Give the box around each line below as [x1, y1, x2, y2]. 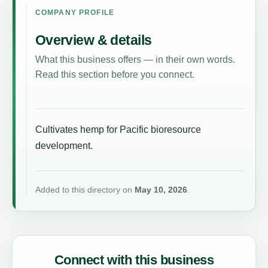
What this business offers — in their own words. [35, 54, 235, 65]
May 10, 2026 [134, 185, 187, 195]
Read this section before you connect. [35, 69, 194, 80]
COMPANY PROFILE [35, 8, 115, 16]
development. [35, 141, 93, 151]
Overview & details [35, 32, 152, 48]
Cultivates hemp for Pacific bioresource [35, 124, 201, 135]
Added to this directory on [35, 185, 135, 195]
